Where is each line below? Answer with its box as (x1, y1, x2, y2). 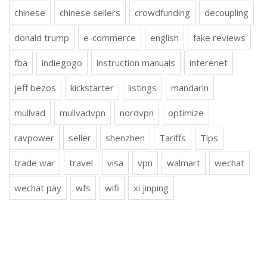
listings (128, 82, 157, 94)
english (150, 32, 179, 44)
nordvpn (120, 107, 154, 119)
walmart (167, 157, 200, 169)
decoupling (204, 7, 249, 18)
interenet (190, 57, 228, 69)
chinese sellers (60, 7, 120, 18)
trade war (14, 157, 55, 169)
